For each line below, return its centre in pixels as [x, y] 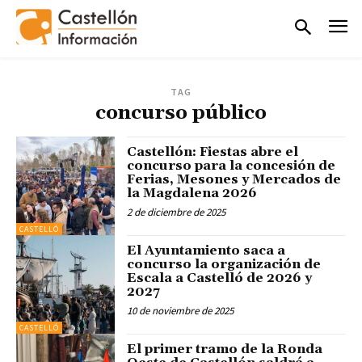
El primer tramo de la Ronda [225, 349]
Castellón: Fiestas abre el [213, 152]
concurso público [181, 113]
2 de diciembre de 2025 [177, 212]
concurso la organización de [224, 264]
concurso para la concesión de [232, 165]
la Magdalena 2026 [192, 193]
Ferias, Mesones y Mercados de [234, 179]
